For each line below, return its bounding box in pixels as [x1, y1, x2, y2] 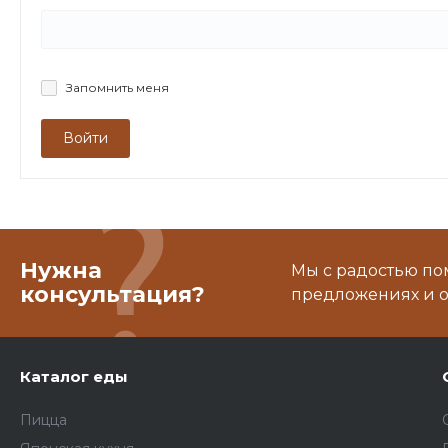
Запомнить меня [65, 79, 169, 95]
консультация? [20, 281, 205, 308]
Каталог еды [20, 367, 128, 386]
